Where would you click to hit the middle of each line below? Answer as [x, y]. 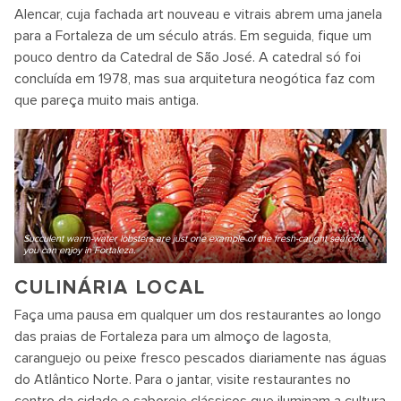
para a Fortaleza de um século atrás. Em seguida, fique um [193, 36]
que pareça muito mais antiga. [107, 100]
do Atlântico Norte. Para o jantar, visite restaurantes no [183, 380]
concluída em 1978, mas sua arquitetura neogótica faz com [195, 79]
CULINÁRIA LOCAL [110, 288]
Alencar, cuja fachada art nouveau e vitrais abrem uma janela [198, 14]
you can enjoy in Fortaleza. [80, 250]
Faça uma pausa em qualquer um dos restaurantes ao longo [198, 315]
